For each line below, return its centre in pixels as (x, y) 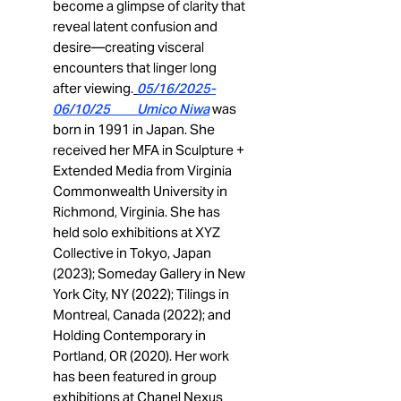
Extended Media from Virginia (142, 171)
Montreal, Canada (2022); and (142, 315)
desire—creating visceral (128, 47)
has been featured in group (135, 376)
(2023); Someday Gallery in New (149, 273)
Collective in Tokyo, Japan (132, 253)
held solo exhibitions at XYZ (137, 232)
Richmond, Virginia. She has (137, 212)
